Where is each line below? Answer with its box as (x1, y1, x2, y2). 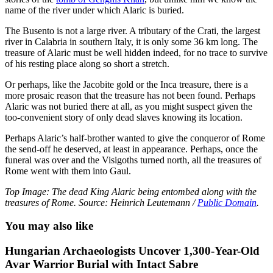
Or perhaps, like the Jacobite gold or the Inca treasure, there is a (5, 79, 248, 90)
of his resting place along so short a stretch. (5, 58, 169, 69)
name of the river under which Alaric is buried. (5, 4, 184, 15)
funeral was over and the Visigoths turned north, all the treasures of (5, 154, 261, 165)
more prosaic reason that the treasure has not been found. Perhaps (5, 90, 255, 101)
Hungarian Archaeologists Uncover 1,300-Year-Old (5, 244, 260, 258)
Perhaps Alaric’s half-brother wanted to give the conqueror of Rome (5, 132, 265, 143)
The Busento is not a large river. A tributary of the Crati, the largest (5, 25, 260, 36)
